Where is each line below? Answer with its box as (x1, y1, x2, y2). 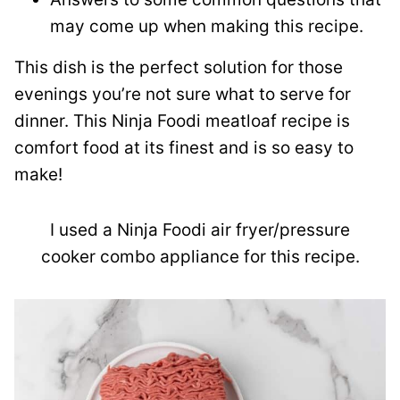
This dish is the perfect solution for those (14, 57, 343, 78)
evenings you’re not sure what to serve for (14, 84, 351, 104)
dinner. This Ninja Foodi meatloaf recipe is (14, 111, 350, 131)
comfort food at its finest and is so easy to (14, 137, 354, 158)
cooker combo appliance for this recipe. (40, 246, 360, 267)
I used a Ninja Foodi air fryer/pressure (50, 220, 350, 240)
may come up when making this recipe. (50, 16, 363, 37)
